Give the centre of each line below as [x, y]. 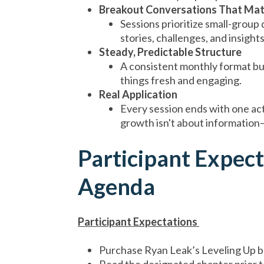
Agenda [116, 186]
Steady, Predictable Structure [170, 52]
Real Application [138, 94]
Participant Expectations [138, 222]
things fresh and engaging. [181, 80]
